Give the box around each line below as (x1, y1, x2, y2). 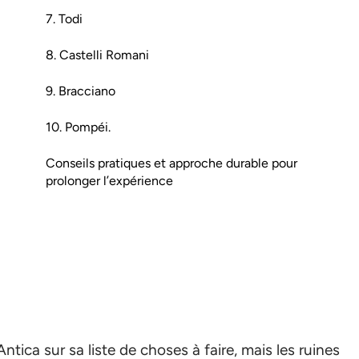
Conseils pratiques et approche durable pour (46, 155, 297, 171)
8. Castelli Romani (46, 47, 149, 63)
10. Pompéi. (46, 119, 111, 135)
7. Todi (46, 11, 83, 26)
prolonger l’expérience (46, 173, 173, 188)
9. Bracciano (46, 83, 115, 99)
